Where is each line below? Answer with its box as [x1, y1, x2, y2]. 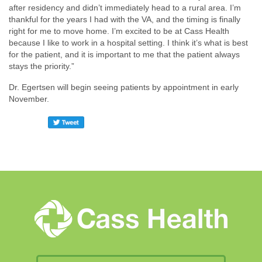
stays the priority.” [9, 61, 74, 71]
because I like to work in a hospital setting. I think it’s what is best [9, 37, 248, 47]
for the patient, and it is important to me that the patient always [9, 49, 240, 59]
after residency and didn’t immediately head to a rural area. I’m [9, 2, 241, 12]
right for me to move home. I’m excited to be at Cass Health [9, 26, 229, 36]
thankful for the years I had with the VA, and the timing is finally [9, 14, 240, 24]
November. [9, 94, 49, 104]
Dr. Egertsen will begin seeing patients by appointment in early [9, 82, 239, 92]
